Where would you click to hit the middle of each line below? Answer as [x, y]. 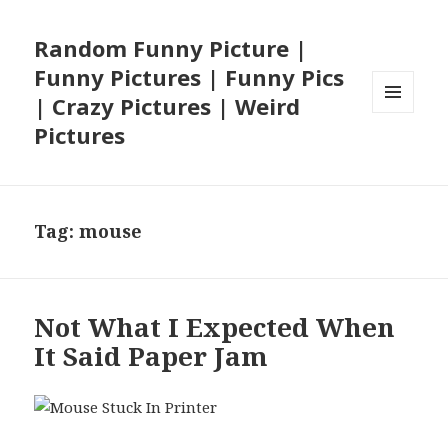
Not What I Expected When [215, 327]
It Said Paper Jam [151, 356]
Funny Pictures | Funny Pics [189, 77]
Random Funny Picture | [171, 48]
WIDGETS [401, 155]
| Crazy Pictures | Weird [167, 106]
